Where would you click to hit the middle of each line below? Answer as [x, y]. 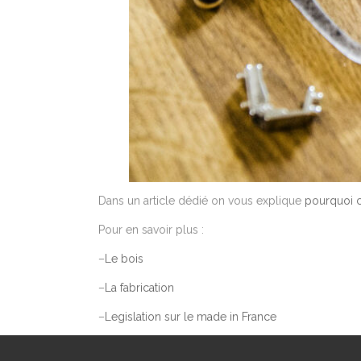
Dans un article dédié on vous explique [201, 201]
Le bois [124, 259]
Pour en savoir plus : [151, 230]
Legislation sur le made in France [191, 317]
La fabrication [139, 288]
